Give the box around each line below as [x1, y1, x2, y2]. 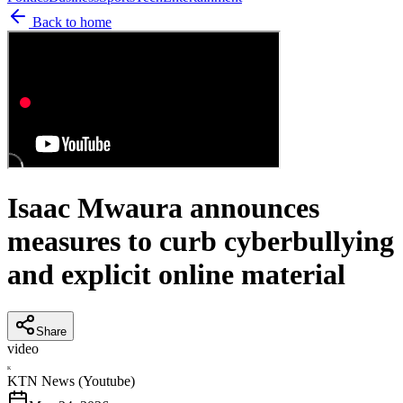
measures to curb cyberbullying [7, 225, 394, 258]
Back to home [29, 13, 112, 30]
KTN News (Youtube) [7, 372, 135, 389]
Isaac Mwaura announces [7, 192, 319, 225]
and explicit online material [7, 258, 345, 291]
